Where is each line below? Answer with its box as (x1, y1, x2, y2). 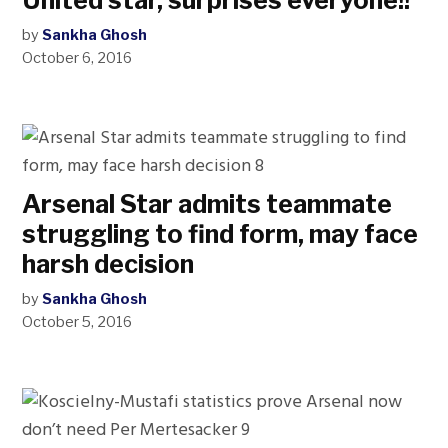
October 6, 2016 (22, 49, 133, 67)
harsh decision (22, 249, 195, 279)
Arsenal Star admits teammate (22, 189, 393, 219)
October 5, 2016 (22, 313, 133, 331)
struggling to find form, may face (22, 219, 419, 249)
